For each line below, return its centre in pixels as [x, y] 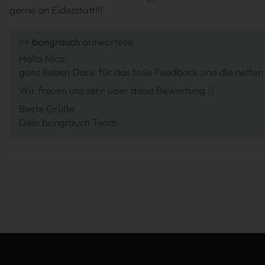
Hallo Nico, [43, 58]
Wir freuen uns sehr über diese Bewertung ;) [116, 90]
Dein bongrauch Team [68, 122]
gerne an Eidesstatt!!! [56, 9]
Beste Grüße [47, 108]
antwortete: [108, 41]
